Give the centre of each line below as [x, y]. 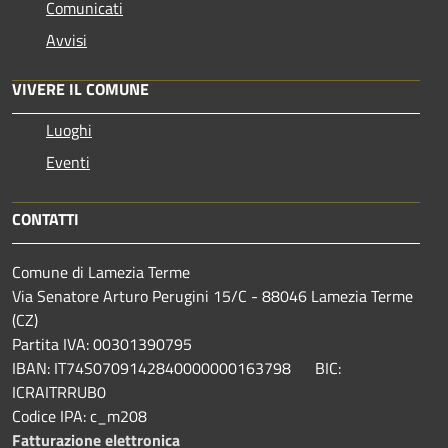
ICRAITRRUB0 [59, 391]
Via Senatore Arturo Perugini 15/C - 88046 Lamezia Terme [212, 295]
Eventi [68, 161]
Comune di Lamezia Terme [101, 271]
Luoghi [69, 129]
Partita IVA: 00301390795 [102, 343]
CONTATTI [45, 218]
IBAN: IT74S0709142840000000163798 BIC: [176, 367]
